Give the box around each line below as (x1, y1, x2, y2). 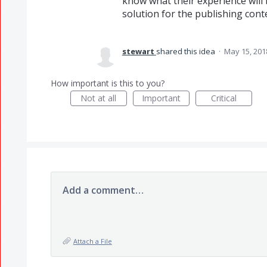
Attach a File (73, 237, 112, 246)
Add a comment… (62, 184, 144, 197)
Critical (210, 92, 237, 104)
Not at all (80, 92, 117, 104)
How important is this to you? (50, 77, 164, 89)
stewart (122, 46, 154, 57)
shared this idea (156, 46, 217, 57)
